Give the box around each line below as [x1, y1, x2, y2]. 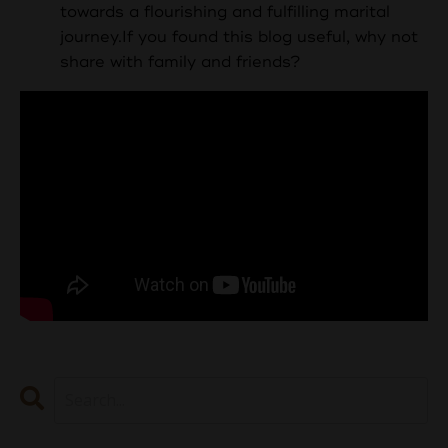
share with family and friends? [60, 52, 301, 72]
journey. [60, 27, 122, 47]
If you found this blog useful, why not [122, 27, 418, 47]
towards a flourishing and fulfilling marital [60, 2, 390, 22]
